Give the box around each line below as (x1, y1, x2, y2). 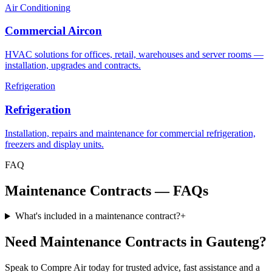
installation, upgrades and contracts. (5, 60, 141, 71)
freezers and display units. (5, 138, 104, 149)
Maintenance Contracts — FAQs (5, 182, 208, 199)
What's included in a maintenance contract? (15, 211, 180, 222)
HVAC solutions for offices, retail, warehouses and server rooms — (5, 49, 263, 60)
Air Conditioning (5, 2, 70, 13)
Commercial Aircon (5, 24, 102, 38)
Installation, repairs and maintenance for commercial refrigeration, (5, 127, 256, 138)
